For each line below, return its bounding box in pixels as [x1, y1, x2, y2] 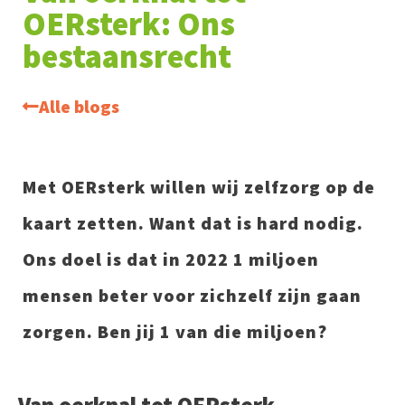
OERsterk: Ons [23, 4, 235, 44]
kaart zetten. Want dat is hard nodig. [23, 212, 363, 234]
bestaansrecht [23, 36, 231, 77]
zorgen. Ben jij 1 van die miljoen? [23, 320, 327, 343]
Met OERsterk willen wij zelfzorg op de [23, 175, 375, 198]
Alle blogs [39, 95, 119, 118]
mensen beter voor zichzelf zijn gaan [23, 284, 362, 306]
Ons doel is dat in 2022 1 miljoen [23, 248, 319, 270]
